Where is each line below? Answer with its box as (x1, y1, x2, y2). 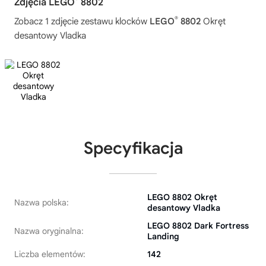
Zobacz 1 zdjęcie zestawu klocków (14, 16, 150, 27)
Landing (147, 231, 179, 242)
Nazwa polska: (14, 197, 69, 208)
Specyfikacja (83, 138, 183, 159)
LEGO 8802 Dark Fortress (147, 220, 249, 232)
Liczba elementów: (14, 249, 85, 260)
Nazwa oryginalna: (14, 226, 84, 237)
